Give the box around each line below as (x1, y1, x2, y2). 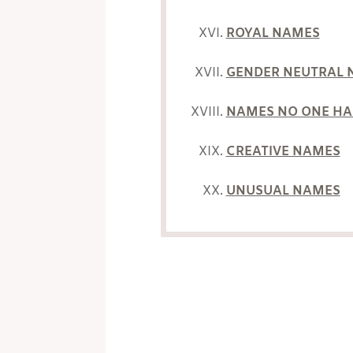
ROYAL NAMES (225, 24, 320, 42)
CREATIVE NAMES (225, 143, 340, 160)
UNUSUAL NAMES (225, 182, 340, 199)
